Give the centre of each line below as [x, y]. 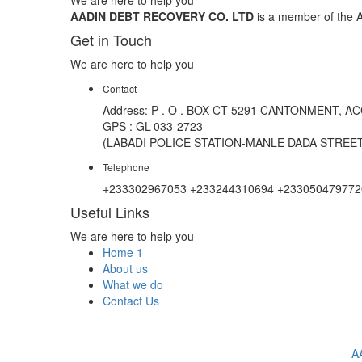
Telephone [126, 166]
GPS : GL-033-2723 [153, 126]
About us [125, 268]
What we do [133, 284]
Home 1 [123, 252]
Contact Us [131, 300]
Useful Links [110, 211]
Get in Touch [111, 39]
